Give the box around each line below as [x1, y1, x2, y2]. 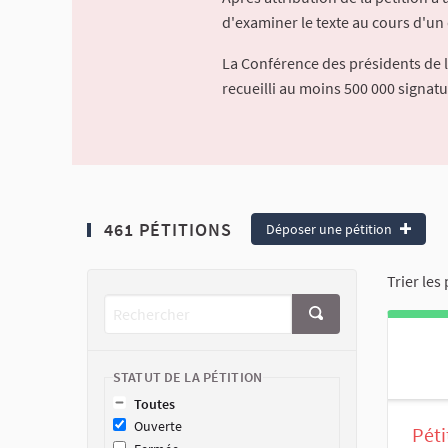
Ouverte [134, 417, 182, 436]
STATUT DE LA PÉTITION [113, 368, 263, 386]
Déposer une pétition [266, 220, 395, 238]
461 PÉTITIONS [99, 217, 232, 241]
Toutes [134, 395, 175, 413]
